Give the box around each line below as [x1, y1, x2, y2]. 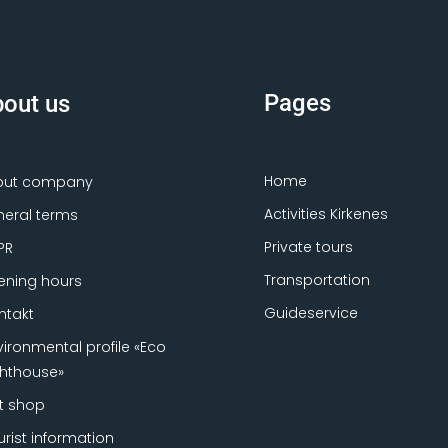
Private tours [264, 236, 354, 257]
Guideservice [264, 302, 359, 323]
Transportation [264, 269, 371, 290]
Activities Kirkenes [264, 203, 389, 224]
